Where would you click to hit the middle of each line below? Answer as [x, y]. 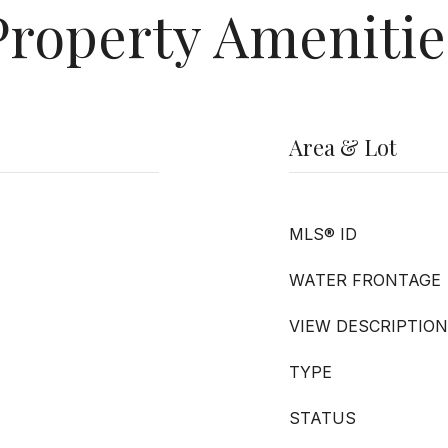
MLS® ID [323, 234]
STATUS [322, 418]
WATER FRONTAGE [365, 280]
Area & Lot [343, 147]
